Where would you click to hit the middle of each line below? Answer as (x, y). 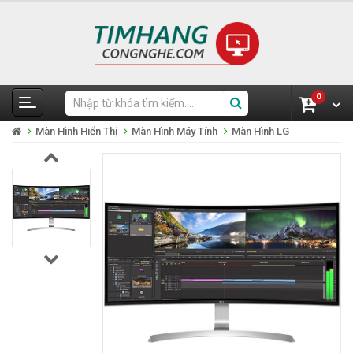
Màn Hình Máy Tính (175, 132)
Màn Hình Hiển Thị (76, 132)
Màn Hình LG (260, 132)
